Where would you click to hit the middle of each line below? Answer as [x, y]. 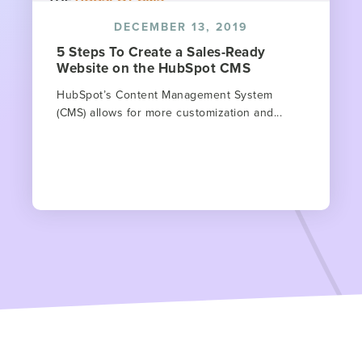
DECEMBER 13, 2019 [181, 26]
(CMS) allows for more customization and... [169, 112]
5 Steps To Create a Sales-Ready [161, 51]
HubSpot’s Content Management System [165, 94]
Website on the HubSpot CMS [154, 67]
